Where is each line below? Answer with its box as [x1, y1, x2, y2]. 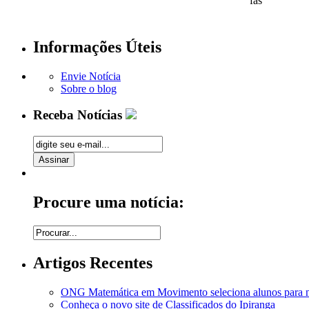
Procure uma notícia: [33, 193, 184, 211]
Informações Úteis [33, 37, 161, 56]
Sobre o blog [61, 82, 117, 94]
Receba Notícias [33, 108, 126, 123]
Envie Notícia [61, 70, 121, 82]
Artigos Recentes [33, 253, 152, 272]
